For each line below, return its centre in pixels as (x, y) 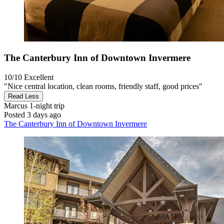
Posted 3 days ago (32, 115)
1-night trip (46, 106)
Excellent (39, 77)
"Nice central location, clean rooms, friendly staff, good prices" (103, 86)
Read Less (23, 96)
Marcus (16, 106)
